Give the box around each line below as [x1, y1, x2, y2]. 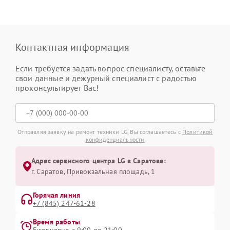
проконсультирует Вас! [15, 83, 99, 93]
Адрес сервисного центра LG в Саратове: [31, 156, 166, 165]
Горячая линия [33, 190, 80, 200]
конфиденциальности [85, 136, 145, 143]
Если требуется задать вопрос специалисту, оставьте [15, 63, 206, 73]
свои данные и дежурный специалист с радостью [15, 73, 197, 83]
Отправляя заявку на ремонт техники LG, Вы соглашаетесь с [17, 128, 183, 136]
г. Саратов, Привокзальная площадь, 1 [31, 167, 156, 176]
